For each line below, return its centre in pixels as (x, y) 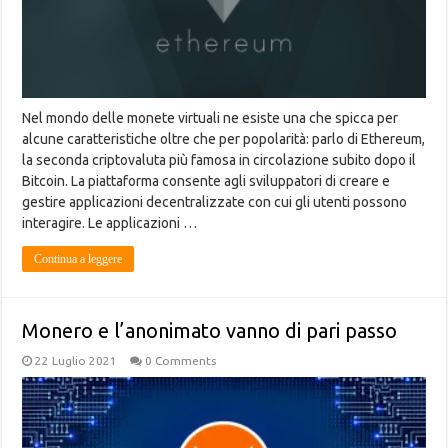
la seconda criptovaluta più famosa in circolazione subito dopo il (219, 159)
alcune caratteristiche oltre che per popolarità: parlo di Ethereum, (224, 138)
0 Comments (181, 360)
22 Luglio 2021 (76, 360)
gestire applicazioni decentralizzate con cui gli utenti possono (215, 201)
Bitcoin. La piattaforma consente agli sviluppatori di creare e (206, 180)
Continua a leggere (78, 258)
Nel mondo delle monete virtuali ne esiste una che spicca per (210, 117)
